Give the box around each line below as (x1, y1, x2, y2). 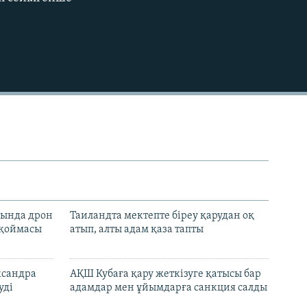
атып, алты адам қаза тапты (70, 224, 204, 236)
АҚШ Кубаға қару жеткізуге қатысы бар (70, 269, 261, 280)
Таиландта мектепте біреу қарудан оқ (70, 210, 254, 222)
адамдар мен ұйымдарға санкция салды (70, 282, 267, 294)
